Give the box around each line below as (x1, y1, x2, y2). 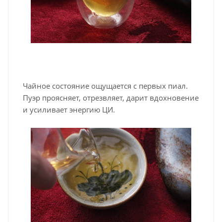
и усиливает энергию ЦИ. (23, 105, 115, 115)
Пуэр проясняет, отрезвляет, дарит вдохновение (23, 93, 199, 103)
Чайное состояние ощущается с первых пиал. (23, 81, 188, 91)
